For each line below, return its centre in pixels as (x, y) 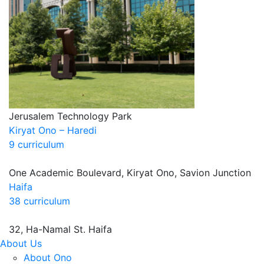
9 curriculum (37, 144)
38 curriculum (39, 201)
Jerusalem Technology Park (70, 116)
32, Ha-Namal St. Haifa (60, 229)
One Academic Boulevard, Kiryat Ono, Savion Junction (130, 173)
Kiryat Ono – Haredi (53, 130)
